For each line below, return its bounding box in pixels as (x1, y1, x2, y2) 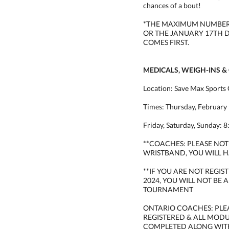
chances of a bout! (143, 1, 201, 10)
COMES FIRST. (143, 38, 189, 47)
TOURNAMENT (143, 185, 193, 194)
